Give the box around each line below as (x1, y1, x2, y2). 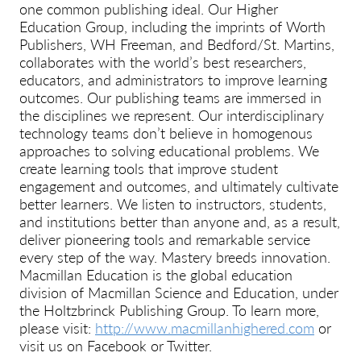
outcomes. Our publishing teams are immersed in (19, 86, 322, 107)
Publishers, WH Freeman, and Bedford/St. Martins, (19, 33, 334, 54)
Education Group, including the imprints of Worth (19, 15, 326, 36)
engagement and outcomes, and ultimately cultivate (19, 175, 338, 196)
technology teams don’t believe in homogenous (19, 122, 313, 143)
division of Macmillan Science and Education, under (19, 281, 338, 302)
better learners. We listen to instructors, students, (19, 193, 326, 214)
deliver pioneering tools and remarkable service (19, 228, 310, 249)
